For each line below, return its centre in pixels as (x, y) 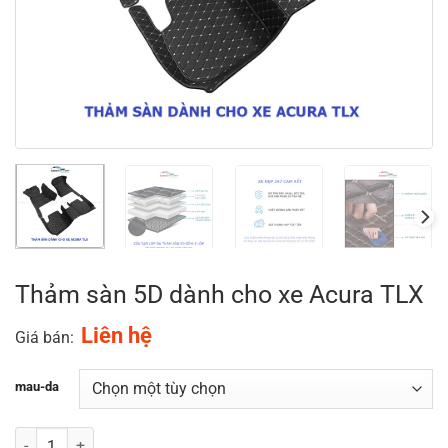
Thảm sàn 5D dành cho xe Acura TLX (219, 294)
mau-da (37, 386)
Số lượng (42, 437)
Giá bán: (44, 337)
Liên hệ (116, 335)
